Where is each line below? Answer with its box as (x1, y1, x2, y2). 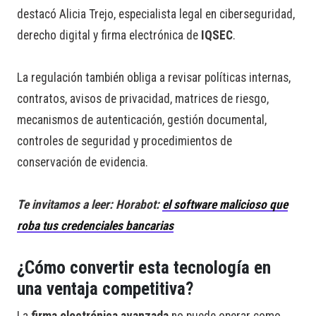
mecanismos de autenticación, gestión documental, (17, 113, 267, 128)
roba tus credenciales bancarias (17, 219, 174, 233)
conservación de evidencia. (17, 155, 148, 170)
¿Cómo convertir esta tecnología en (17, 257, 271, 279)
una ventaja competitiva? (17, 279, 193, 300)
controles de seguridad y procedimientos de (17, 134, 232, 149)
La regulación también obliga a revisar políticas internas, (17, 71, 291, 85)
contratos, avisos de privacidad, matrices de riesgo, (17, 92, 269, 107)
